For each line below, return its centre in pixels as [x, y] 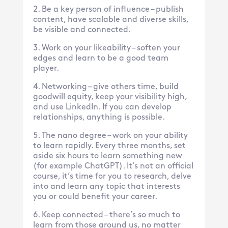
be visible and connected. [82, 30]
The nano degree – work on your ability [115, 136]
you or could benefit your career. [95, 197]
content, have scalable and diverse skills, [110, 20]
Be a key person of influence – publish [112, 9]
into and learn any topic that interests [106, 187]
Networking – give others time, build [110, 87]
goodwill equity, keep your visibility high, [110, 97]
